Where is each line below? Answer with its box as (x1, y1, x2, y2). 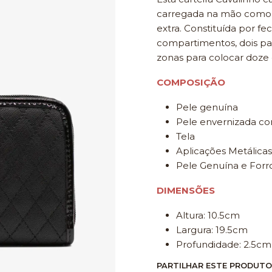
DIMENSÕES (156, 184, 215, 196)
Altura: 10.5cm (175, 209, 240, 221)
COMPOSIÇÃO (156, 76, 225, 89)
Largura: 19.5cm (175, 223, 248, 236)
